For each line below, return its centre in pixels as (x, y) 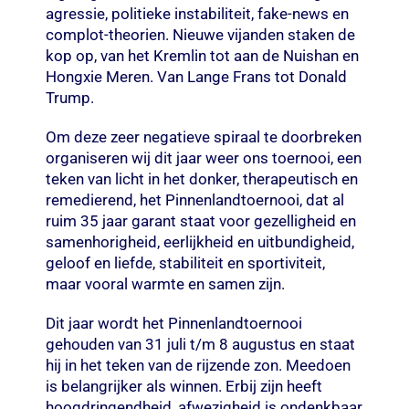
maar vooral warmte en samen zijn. (165, 283)
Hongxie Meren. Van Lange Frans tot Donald (196, 76)
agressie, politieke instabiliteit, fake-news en (197, 13)
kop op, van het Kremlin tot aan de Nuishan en (202, 55)
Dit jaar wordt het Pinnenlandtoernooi (173, 323)
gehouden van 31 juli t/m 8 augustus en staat (200, 344)
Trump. (69, 97)
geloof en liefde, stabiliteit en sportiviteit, (185, 262)
